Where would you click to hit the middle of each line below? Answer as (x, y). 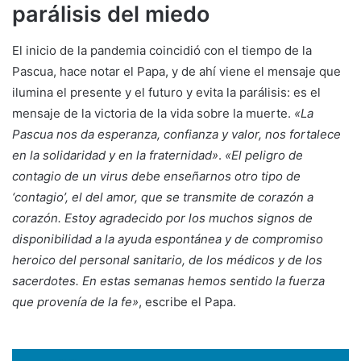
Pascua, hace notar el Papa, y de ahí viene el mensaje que (176, 71)
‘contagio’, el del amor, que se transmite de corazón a (163, 197)
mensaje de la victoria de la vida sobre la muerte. (153, 113)
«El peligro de (264, 155)
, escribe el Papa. (187, 301)
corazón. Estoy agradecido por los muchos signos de (162, 218)
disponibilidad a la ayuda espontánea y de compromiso (168, 239)
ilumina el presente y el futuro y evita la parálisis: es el (166, 92)
